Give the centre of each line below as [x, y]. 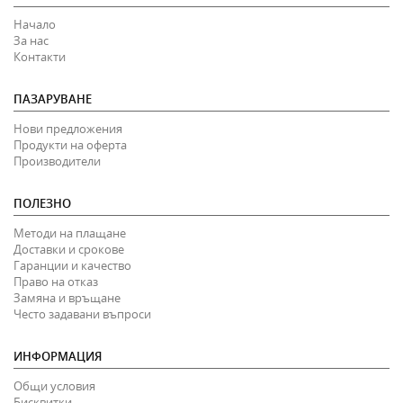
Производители [57, 161]
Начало [35, 24]
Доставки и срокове [69, 249]
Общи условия [54, 385]
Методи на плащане [70, 233]
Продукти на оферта [70, 144]
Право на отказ [56, 281]
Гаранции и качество [72, 265]
